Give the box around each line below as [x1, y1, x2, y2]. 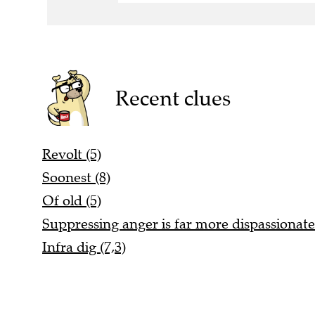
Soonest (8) [42, 168, 110, 186]
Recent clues [115, 84, 231, 111]
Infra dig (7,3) [42, 238, 126, 256]
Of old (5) [42, 191, 101, 210]
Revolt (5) [42, 145, 101, 163]
